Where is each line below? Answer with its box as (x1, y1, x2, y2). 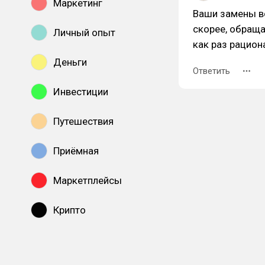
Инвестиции (53, 86, 108, 98)
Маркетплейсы (53, 174, 122, 186)
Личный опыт (53, 27, 115, 38)
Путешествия (53, 115, 114, 127)
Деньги (53, 56, 87, 68)
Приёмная (53, 145, 99, 157)
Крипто (53, 204, 86, 216)
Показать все (52, 234, 114, 245)
